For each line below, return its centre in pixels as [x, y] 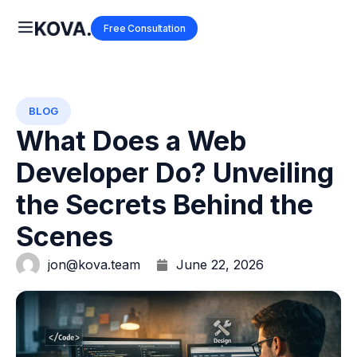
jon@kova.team [94, 265]
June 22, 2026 [220, 265]
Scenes [65, 236]
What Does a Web [131, 141]
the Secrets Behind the [165, 204]
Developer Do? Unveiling [175, 173]
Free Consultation [145, 28]
